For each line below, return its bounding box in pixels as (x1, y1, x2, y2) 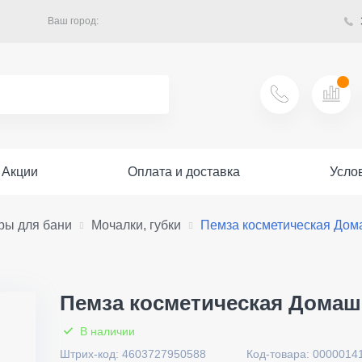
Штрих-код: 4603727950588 (60, 347, 206, 360)
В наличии (77, 325, 135, 338)
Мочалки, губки (91, 218, 181, 232)
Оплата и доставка (127, 165, 240, 179)
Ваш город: (48, 15, 99, 27)
